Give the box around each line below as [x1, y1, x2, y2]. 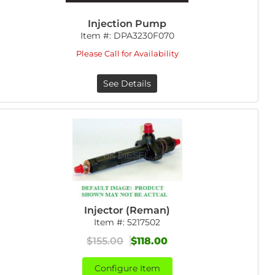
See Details [103, 78, 152, 89]
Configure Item [94, 263, 160, 274]
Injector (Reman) [84, 204, 171, 216]
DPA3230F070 [113, 30, 174, 41]
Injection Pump [88, 18, 167, 29]
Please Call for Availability [76, 48, 179, 58]
